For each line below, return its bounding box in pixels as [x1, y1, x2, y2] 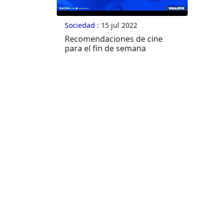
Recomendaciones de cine [65, 33, 163, 45]
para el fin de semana [65, 43, 146, 54]
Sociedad [65, 20, 95, 30]
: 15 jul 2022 [95, 20, 137, 30]
